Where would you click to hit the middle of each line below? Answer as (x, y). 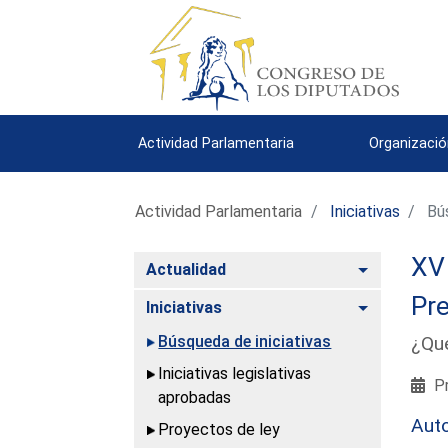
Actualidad (186, 269)
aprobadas (195, 397)
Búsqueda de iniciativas (245, 341)
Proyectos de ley (219, 429)
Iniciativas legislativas (235, 373)
